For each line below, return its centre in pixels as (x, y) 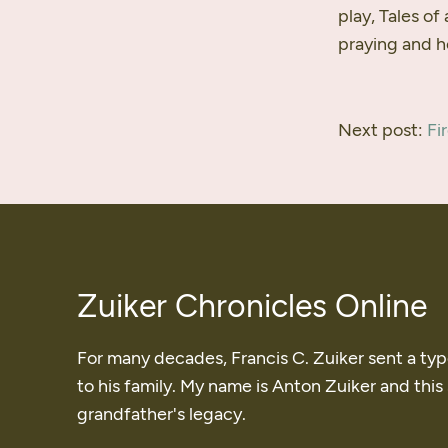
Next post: (382, 130)
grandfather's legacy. (161, 414)
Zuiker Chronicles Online (252, 306)
